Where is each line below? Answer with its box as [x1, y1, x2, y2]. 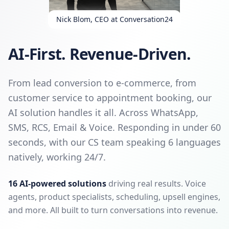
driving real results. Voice [106, 177, 206, 189]
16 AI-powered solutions [8, 177, 106, 189]
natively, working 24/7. [8, 150, 106, 163]
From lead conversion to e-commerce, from [8, 76, 196, 89]
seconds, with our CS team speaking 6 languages [8, 135, 221, 148]
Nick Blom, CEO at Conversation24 [56, 14, 173, 24]
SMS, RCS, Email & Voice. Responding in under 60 [8, 121, 221, 133]
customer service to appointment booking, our [8, 91, 212, 104]
